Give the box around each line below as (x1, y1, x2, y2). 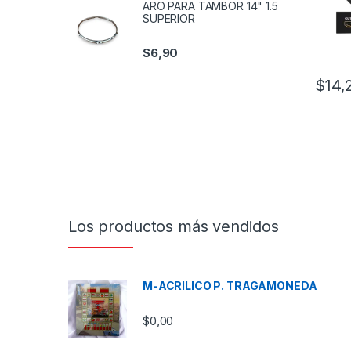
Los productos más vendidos (68, 217, 279, 237)
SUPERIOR (143, 12, 195, 26)
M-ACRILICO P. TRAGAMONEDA (143, 279, 317, 293)
